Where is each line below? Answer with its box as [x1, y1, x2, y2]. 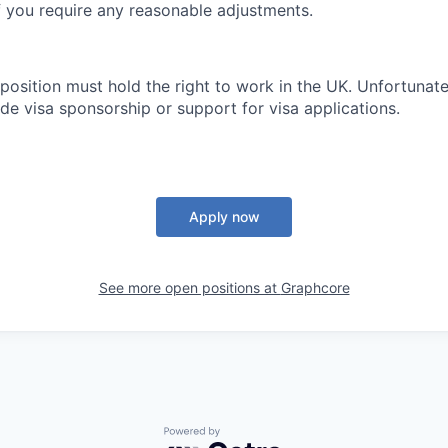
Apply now [188, 208, 260, 225]
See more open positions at [98, 279, 281, 296]
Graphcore [280, 279, 350, 296]
